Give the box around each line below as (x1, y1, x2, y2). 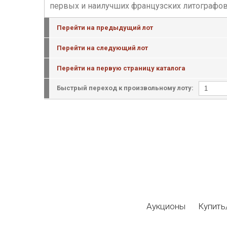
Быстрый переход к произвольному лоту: (57, 84, 194, 92)
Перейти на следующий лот (57, 44, 148, 52)
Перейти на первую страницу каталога (57, 64, 185, 72)
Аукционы (146, 201, 185, 211)
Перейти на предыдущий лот (57, 24, 153, 31)
